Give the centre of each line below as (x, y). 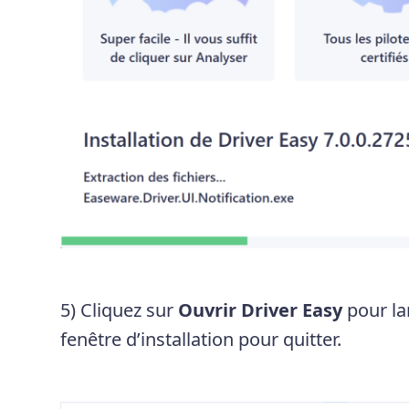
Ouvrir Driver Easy (260, 309)
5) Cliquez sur (119, 309)
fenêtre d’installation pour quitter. (200, 339)
